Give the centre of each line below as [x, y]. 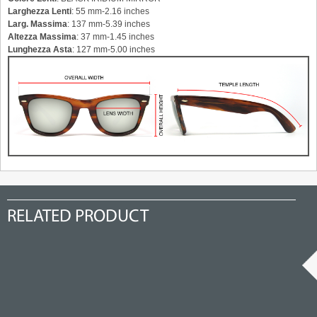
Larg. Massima [38, 24]
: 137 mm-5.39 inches [109, 24]
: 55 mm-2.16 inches [110, 12]
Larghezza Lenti [40, 12]
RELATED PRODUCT [78, 217]
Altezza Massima [42, 37]
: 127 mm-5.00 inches [114, 50]
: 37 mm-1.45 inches [115, 37]
